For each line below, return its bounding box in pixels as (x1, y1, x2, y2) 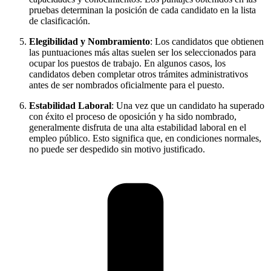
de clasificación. (29, 15, 90, 26)
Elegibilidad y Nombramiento (29, 36, 150, 47)
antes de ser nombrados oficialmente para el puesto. (29, 79, 224, 90)
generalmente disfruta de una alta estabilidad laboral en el (29, 122, 246, 132)
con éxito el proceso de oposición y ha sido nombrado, (29, 111, 237, 122)
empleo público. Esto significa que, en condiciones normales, (29, 132, 261, 143)
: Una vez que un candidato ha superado (111, 100, 264, 111)
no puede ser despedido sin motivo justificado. (29, 143, 205, 154)
